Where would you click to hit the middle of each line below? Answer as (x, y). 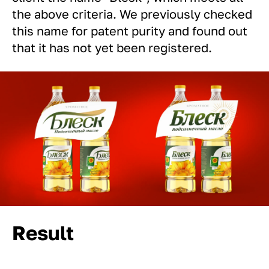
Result (43, 232)
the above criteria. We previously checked (132, 14)
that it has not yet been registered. (112, 47)
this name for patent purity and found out (130, 30)
